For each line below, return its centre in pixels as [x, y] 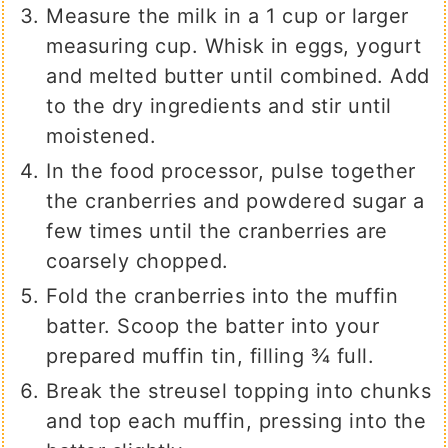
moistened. [101, 136]
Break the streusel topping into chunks [239, 391]
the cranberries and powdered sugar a [235, 201]
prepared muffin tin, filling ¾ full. [210, 356]
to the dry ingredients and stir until [219, 106]
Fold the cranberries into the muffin [222, 296]
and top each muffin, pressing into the [236, 421]
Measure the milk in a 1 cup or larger [227, 16]
